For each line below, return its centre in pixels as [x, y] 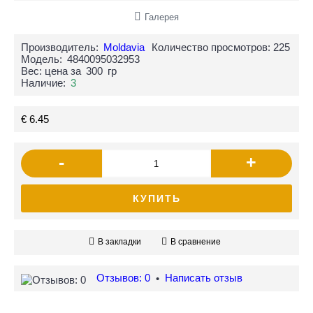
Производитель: [60, 47]
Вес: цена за [51, 71]
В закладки [119, 242]
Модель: [42, 59]
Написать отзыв [204, 278]
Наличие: [43, 83]
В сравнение [196, 242]
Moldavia [124, 47]
